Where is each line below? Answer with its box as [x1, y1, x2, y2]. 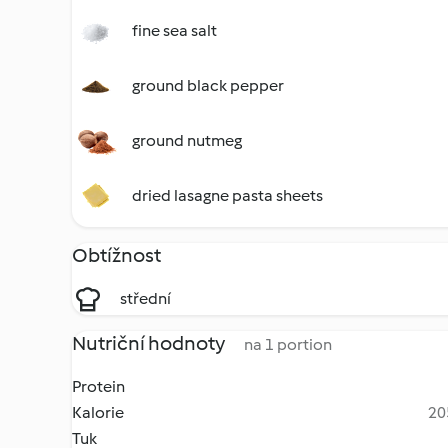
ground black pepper [132, 76, 284, 95]
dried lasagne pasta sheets [132, 186, 323, 205]
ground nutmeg [132, 131, 242, 150]
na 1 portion [244, 335, 332, 354]
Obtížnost [72, 243, 161, 267]
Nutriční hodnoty [72, 331, 228, 355]
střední [120, 289, 171, 308]
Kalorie [72, 403, 124, 422]
